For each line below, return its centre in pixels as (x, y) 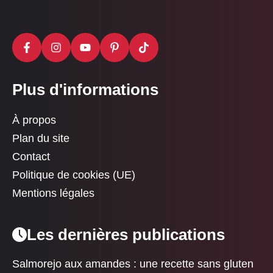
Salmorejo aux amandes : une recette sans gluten (133, 264)
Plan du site (41, 138)
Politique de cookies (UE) (74, 175)
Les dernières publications (126, 234)
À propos (34, 120)
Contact (31, 156)
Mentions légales (53, 193)
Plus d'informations (85, 89)
